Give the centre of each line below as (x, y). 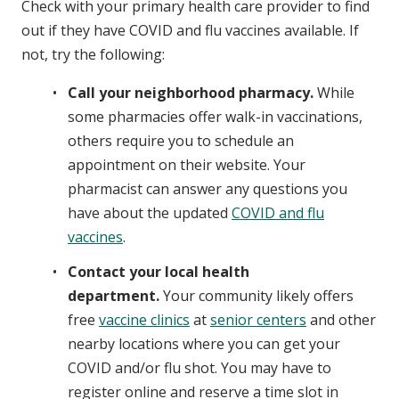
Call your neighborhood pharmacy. (191, 92)
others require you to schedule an (181, 140)
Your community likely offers (256, 295)
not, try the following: (93, 54)
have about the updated (150, 212)
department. (114, 295)
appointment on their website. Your (187, 164)
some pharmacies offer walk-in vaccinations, (215, 116)
